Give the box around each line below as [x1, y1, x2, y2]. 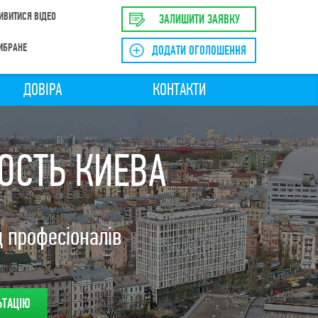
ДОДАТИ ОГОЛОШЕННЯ [152, 45, 246, 58]
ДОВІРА [23, 82, 62, 99]
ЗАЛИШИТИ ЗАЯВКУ [158, 13, 240, 27]
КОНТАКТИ [153, 82, 207, 99]
